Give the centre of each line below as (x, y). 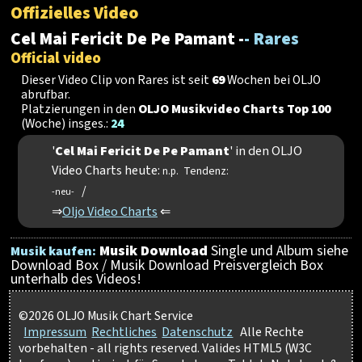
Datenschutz (198, 333)
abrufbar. (46, 94)
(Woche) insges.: (66, 123)
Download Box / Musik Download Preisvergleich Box (167, 266)
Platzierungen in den (80, 109)
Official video (56, 58)
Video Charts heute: (107, 170)
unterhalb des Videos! (78, 280)
